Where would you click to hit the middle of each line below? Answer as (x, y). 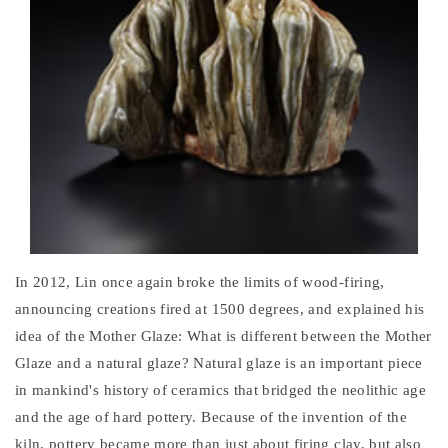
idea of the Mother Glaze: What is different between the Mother (223, 336)
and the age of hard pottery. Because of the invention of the (211, 417)
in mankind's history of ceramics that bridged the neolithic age (221, 390)
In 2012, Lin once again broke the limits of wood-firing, (200, 282)
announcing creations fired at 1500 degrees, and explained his (220, 309)
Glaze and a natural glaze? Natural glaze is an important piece (219, 363)
